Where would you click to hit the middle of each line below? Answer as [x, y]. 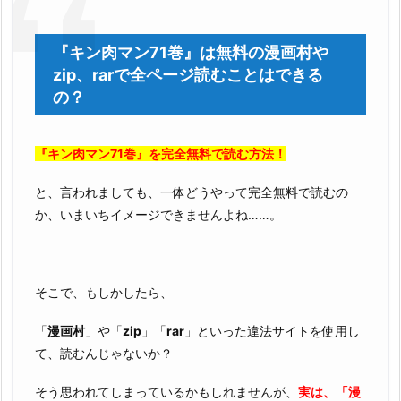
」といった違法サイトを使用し [272, 330]
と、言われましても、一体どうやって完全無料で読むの [192, 192]
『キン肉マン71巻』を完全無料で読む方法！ [161, 154]
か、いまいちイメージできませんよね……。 [158, 215]
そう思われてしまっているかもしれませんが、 [166, 392]
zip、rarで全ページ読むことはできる [188, 75]
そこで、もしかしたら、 [104, 292]
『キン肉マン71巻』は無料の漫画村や [191, 53]
